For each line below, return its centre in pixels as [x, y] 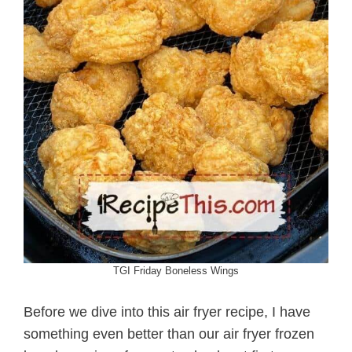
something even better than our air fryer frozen [169, 334]
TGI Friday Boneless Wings [176, 270]
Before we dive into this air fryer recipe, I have [167, 312]
